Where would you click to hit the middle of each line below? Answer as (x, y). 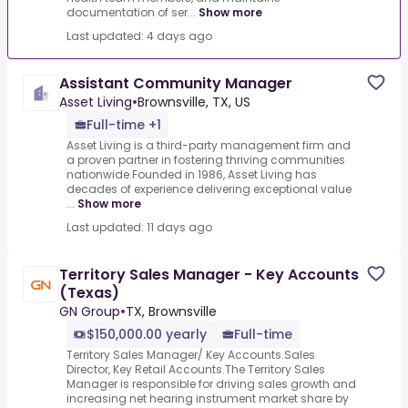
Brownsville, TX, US (194, 102)
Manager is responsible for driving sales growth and (211, 384)
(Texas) (89, 293)
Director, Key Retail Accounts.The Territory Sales (196, 370)
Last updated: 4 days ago (139, 36)
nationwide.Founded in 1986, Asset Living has (192, 175)
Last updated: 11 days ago (139, 228)
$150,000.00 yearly (147, 335)
